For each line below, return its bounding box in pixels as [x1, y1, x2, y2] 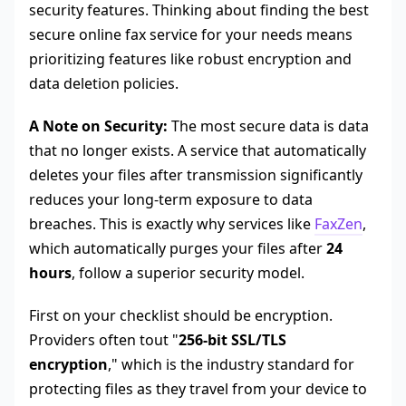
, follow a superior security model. [72, 263, 304, 284]
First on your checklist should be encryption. [29, 305, 333, 326]
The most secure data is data [168, 116, 369, 137]
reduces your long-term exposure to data [29, 189, 313, 210]
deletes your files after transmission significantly [29, 165, 362, 186]
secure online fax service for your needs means [29, 24, 353, 45]
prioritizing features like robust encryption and [29, 49, 352, 70]
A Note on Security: [29, 116, 168, 137]
